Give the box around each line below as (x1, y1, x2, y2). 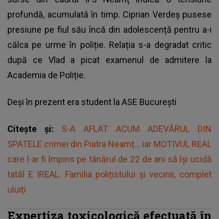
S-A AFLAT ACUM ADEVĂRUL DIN (62, 123, 212, 134)
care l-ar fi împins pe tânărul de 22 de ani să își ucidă (7, 153, 212, 164)
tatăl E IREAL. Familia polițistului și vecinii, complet (7, 169, 212, 179)
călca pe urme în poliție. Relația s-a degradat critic (7, 39, 212, 50)
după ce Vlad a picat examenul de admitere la (7, 54, 212, 65)
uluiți (7, 184, 26, 195)
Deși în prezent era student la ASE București (7, 96, 178, 107)
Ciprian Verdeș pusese (123, 9, 212, 20)
